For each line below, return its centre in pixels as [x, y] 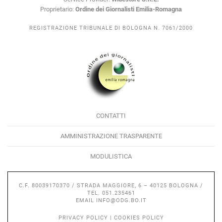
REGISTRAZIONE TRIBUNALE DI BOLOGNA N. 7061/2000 [111, 28]
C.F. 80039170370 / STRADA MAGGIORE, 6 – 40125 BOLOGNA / [111, 186]
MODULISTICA [111, 157]
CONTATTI [111, 116]
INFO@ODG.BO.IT [121, 201]
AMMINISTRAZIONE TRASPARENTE [111, 136]
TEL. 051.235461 [111, 193]
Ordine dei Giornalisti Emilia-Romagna [129, 9]
